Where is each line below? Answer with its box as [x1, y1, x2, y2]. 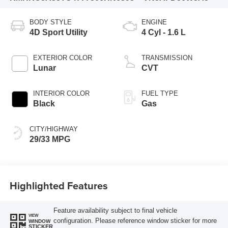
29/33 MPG [29, 134, 70, 144]
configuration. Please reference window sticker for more [53, 217, 217, 225]
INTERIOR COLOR [33, 89, 90, 97]
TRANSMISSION [141, 53, 192, 62]
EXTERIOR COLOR [33, 53, 92, 62]
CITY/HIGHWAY [29, 125, 78, 133]
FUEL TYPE [141, 89, 178, 97]
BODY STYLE [29, 18, 72, 26]
